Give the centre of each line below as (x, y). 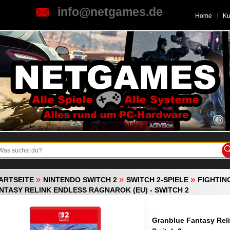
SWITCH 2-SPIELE (157, 180)
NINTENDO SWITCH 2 (80, 180)
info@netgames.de (110, 12)
